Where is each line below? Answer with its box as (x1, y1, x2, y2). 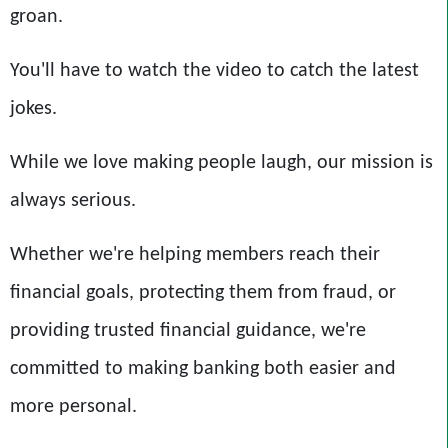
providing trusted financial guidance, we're (10, 321, 366, 342)
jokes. (10, 99, 57, 120)
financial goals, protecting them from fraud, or (10, 283, 396, 304)
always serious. (10, 191, 136, 212)
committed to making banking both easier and (10, 359, 396, 380)
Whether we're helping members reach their (10, 245, 380, 266)
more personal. (10, 397, 137, 418)
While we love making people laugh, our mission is (10, 153, 433, 174)
